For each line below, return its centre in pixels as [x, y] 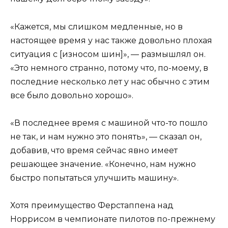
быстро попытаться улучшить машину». [94, 178]
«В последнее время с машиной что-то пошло [109, 123]
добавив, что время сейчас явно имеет [94, 150]
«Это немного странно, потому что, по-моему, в [109, 68]
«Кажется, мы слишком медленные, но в [96, 26]
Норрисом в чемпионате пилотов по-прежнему [113, 219]
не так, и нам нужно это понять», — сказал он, [106, 136]
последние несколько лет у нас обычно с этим [110, 81]
